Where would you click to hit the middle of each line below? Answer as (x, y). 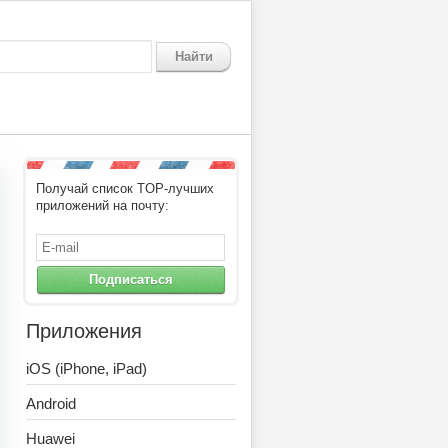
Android (51, 403)
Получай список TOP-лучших (125, 188)
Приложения (84, 331)
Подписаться (131, 279)
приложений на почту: (102, 205)
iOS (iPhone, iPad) (86, 368)
